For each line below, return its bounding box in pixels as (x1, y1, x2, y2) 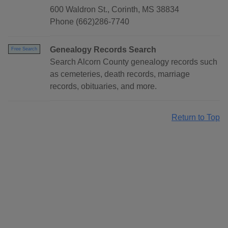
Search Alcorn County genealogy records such (50, 58, 217, 67)
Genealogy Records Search (50, 45, 156, 54)
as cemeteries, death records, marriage (50, 70, 190, 79)
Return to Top (172, 113, 220, 122)
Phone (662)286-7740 (50, 17, 129, 26)
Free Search (11, 46, 37, 52)
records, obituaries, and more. (50, 82, 157, 91)
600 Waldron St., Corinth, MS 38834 (50, 5, 179, 14)
